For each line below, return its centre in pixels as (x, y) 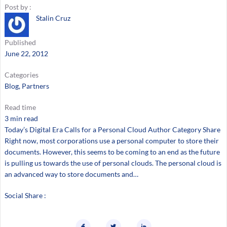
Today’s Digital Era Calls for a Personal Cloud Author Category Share (112, 130)
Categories (21, 75)
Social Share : (25, 196)
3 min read (21, 119)
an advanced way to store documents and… (71, 174)
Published (20, 43)
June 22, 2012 (26, 54)
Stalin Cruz (53, 18)
